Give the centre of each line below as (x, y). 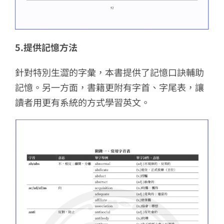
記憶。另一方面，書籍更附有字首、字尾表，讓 (109, 87)
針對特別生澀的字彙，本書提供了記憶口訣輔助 (109, 72)
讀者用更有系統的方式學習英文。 (82, 102)
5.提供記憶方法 (46, 47)
